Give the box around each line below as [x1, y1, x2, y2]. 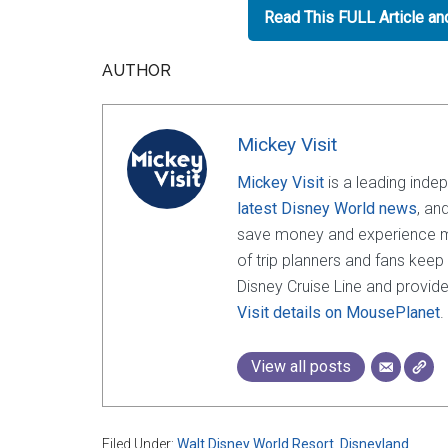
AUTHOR [102, 61, 171, 80]
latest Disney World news [237, 199, 417, 218]
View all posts [251, 357, 351, 376]
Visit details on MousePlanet [237, 303, 440, 322]
